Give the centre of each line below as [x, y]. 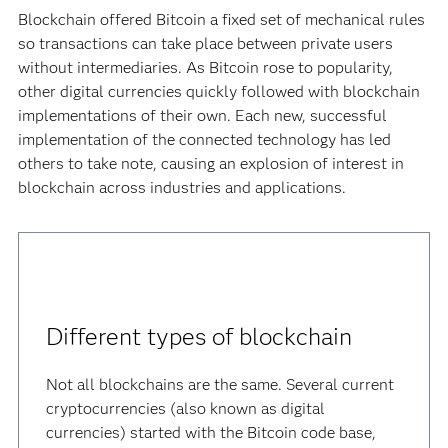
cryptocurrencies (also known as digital [186, 408]
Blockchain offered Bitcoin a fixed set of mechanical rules [221, 19]
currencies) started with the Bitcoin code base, [211, 432]
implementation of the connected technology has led [204, 139]
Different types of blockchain [199, 336]
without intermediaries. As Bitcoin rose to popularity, [205, 67]
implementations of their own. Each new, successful [202, 115]
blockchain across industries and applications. [181, 187]
